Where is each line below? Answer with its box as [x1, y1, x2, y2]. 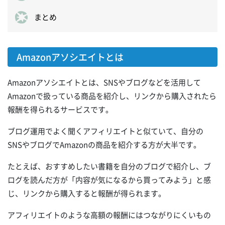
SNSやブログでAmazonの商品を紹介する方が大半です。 [8, 139, 201, 151]
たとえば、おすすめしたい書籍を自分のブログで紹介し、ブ [8, 161, 211, 172]
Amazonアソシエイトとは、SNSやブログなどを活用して [8, 77, 201, 88]
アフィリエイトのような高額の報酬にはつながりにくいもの [8, 209, 211, 221]
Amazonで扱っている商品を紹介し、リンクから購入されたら [8, 90, 216, 102]
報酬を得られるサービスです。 [8, 104, 113, 116]
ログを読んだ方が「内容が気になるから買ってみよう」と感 [8, 174, 211, 186]
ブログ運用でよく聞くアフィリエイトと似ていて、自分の [8, 126, 203, 137]
